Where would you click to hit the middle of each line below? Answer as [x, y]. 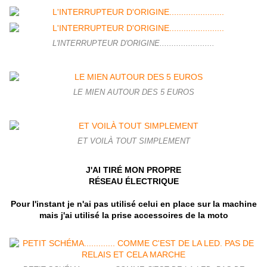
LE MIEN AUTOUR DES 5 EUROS [133, 93]
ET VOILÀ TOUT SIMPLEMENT [133, 142]
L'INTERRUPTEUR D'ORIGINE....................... [133, 44]
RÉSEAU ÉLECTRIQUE [133, 181]
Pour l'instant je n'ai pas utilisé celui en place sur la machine [133, 204]
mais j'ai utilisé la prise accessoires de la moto [133, 215]
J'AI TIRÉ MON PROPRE [133, 170]
